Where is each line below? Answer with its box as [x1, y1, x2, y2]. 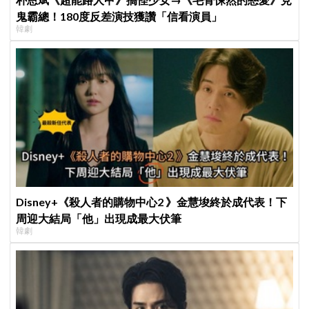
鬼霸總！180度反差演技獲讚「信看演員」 [16, 10, 223, 23]
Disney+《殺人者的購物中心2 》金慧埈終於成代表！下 [16, 195, 288, 208]
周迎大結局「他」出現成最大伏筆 [16, 211, 182, 225]
